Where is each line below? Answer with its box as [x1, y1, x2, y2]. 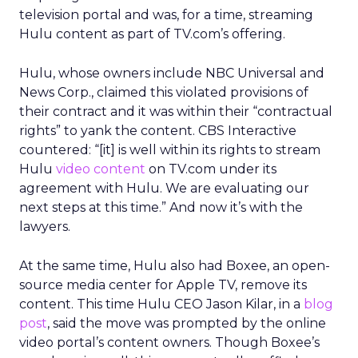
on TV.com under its [145, 161, 276, 177]
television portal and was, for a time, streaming [19, 7, 313, 22]
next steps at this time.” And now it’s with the [19, 200, 303, 215]
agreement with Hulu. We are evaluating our [19, 181, 309, 196]
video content [53, 161, 145, 177]
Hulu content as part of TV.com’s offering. [19, 26, 285, 42]
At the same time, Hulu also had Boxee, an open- [19, 258, 330, 273]
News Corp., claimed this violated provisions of [19, 85, 308, 100]
